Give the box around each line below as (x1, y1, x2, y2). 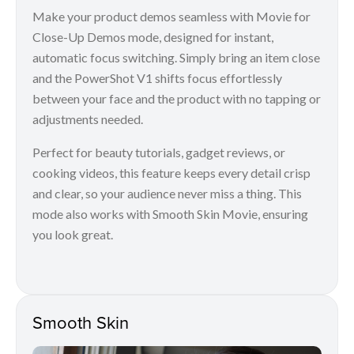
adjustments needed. (32, 111, 143, 126)
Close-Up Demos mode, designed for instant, (32, 28, 273, 44)
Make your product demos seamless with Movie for (32, 8, 311, 24)
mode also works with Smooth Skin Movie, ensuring (32, 205, 308, 221)
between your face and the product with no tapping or (32, 90, 321, 106)
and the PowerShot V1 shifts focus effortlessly (32, 70, 282, 85)
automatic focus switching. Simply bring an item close (32, 49, 320, 65)
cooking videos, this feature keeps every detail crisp (32, 164, 311, 180)
